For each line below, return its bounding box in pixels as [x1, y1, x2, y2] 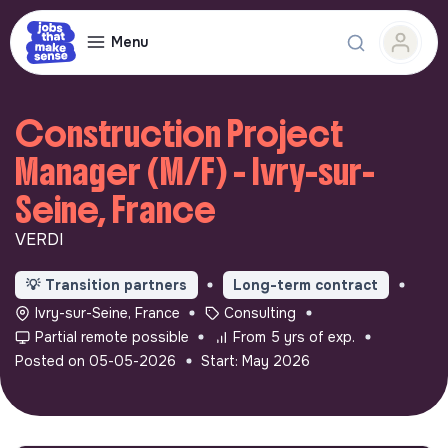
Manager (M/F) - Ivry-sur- [15, 149, 375, 195]
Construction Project [15, 111, 343, 157]
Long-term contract [233, 275, 379, 294]
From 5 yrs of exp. [233, 327, 356, 346]
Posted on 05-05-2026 [15, 351, 176, 370]
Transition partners [44, 275, 187, 294]
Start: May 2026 [201, 351, 310, 370]
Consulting [224, 303, 297, 322]
